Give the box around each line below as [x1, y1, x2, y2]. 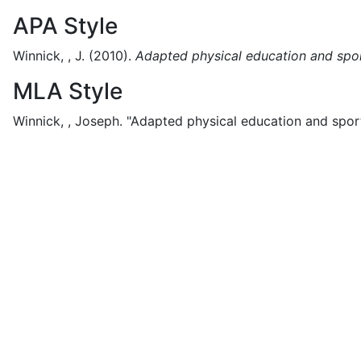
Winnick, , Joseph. [13, 113, 122, 129]
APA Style [13, 12, 118, 39]
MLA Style [13, 77, 122, 105]
